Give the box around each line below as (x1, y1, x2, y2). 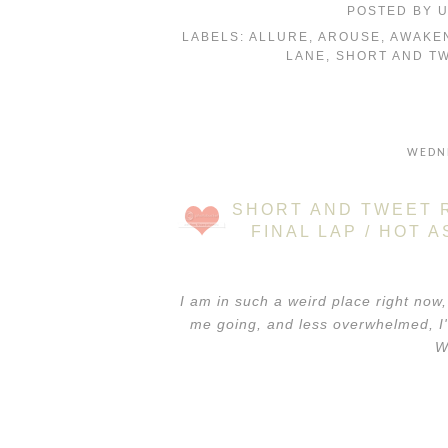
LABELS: (181, 29, 249, 44)
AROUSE (317, 29, 381, 44)
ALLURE (248, 29, 309, 44)
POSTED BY (347, 3, 438, 18)
